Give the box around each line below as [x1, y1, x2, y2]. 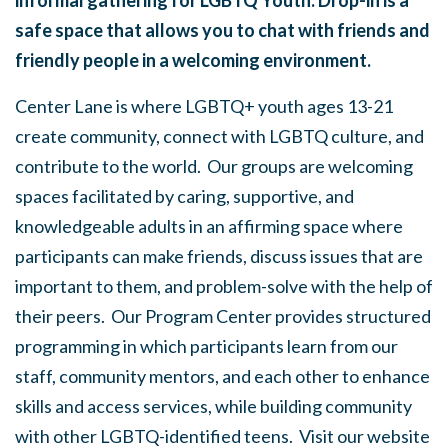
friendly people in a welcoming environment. [15, 49, 371, 71]
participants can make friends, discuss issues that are [15, 245, 423, 267]
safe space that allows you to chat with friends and [15, 19, 430, 41]
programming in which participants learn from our [15, 335, 398, 357]
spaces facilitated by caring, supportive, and [15, 185, 354, 207]
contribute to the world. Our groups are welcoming [15, 155, 413, 177]
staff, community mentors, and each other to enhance [15, 365, 430, 387]
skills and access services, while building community [15, 395, 412, 417]
